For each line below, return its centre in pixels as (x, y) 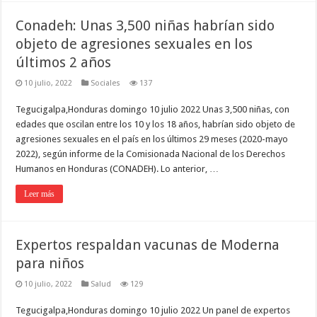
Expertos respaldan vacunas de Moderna (148, 245)
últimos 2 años (64, 63)
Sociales (106, 83)
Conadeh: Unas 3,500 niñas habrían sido (145, 26)
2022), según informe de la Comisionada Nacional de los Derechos (151, 154)
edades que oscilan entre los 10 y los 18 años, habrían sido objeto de (156, 125)
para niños (50, 264)
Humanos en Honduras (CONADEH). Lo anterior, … (117, 169)
